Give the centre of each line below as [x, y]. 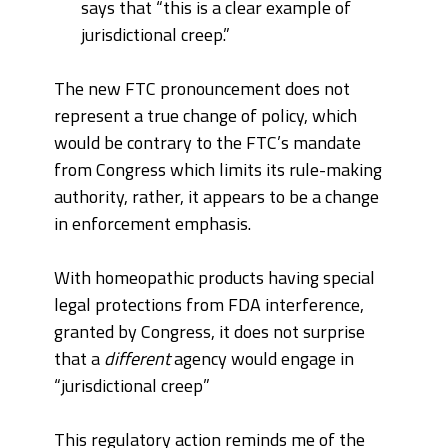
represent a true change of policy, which [205, 116]
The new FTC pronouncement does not [202, 89]
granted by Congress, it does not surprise [209, 332]
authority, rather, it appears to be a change [216, 197]
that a [79, 359]
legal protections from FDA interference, [209, 305]
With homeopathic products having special [214, 278]
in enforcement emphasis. [152, 224]
